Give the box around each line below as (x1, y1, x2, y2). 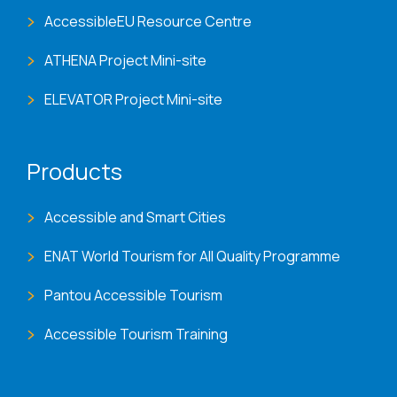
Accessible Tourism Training (44, 324, 228, 345)
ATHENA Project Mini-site (44, 51, 206, 71)
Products (27, 156, 122, 188)
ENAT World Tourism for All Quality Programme (44, 246, 340, 267)
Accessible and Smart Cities (44, 207, 226, 228)
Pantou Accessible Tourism (44, 285, 222, 306)
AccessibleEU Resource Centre (44, 12, 252, 32)
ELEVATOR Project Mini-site (44, 90, 222, 110)
